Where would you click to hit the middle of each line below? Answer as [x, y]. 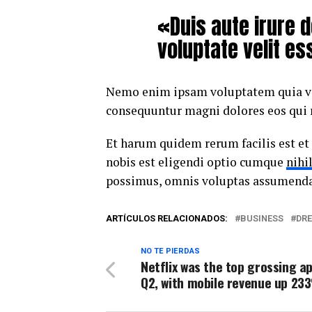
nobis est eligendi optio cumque [196, 162]
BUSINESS [262, 218]
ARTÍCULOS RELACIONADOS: [167, 218]
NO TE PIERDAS [170, 251]
